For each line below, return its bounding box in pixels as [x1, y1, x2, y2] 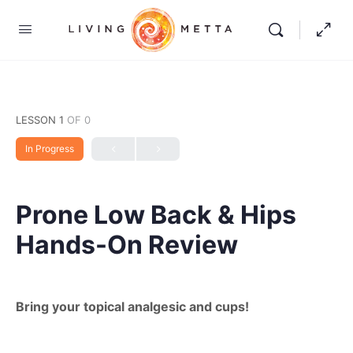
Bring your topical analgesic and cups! [16, 299, 249, 314]
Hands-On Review [16, 229, 238, 260]
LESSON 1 [16, 113, 67, 126]
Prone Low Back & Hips [16, 199, 296, 230]
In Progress [25, 143, 74, 154]
